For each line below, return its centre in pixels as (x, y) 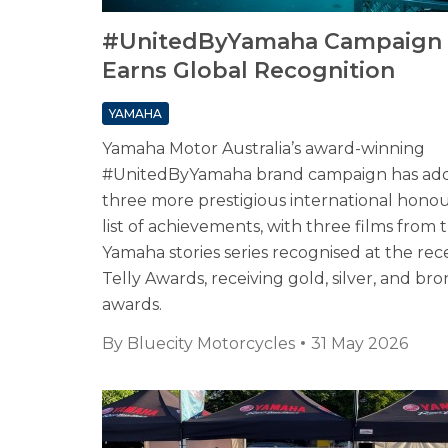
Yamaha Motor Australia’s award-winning (263, 149)
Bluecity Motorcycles (211, 344)
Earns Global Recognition (248, 71)
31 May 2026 (359, 344)
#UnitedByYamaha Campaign (272, 42)
